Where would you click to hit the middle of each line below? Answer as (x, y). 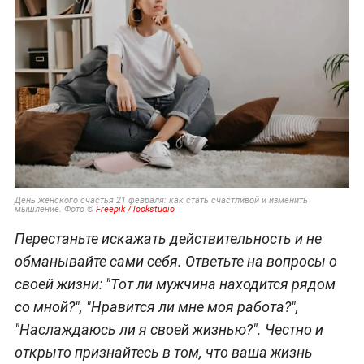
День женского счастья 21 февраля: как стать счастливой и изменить (161, 200)
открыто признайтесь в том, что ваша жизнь (163, 353)
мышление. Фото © (55, 209)
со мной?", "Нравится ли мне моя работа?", (156, 307)
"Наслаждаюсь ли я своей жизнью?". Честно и (169, 330)
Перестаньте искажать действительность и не (168, 239)
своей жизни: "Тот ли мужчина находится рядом (175, 284)
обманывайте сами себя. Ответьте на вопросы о (175, 262)
